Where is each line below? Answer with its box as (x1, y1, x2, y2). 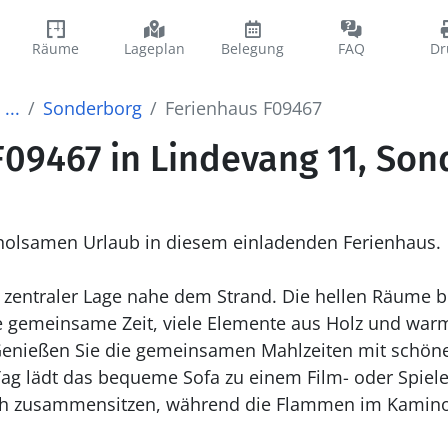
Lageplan (123, 39, 185, 58)
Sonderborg (42, 96, 142, 120)
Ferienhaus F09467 (164, 96, 322, 120)
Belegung (221, 39, 285, 58)
